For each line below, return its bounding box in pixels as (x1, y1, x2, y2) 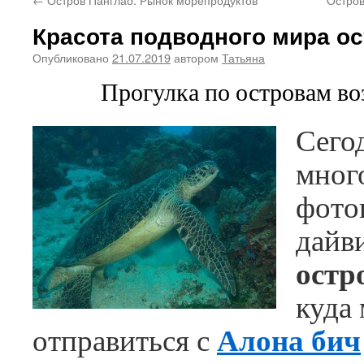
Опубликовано (32, 49, 109, 66)
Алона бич (217, 317, 361, 362)
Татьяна (222, 49, 265, 66)
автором (174, 49, 219, 66)
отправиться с (32, 318, 217, 360)
